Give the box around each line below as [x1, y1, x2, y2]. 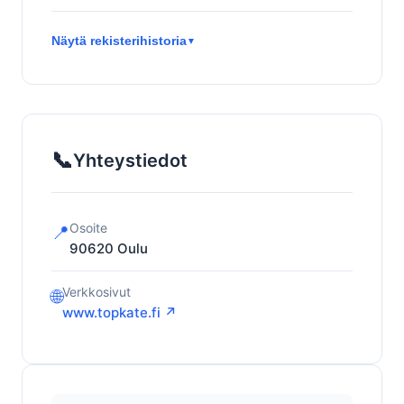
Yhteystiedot [73, 150, 188, 171]
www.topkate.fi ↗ [62, 304, 177, 321]
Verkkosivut [62, 284, 131, 299]
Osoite [69, 220, 107, 235]
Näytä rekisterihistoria [51, 33, 187, 48]
